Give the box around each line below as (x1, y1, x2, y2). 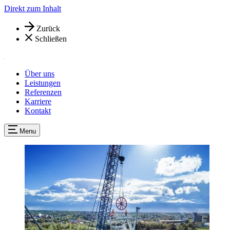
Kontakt (25, 106, 51, 116)
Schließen (35, 34, 67, 44)
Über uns (25, 69, 54, 79)
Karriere (25, 97, 51, 106)
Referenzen (25, 88, 62, 97)
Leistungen (25, 79, 61, 88)
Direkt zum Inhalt (4, 4, 61, 13)
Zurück (36, 24, 61, 33)
